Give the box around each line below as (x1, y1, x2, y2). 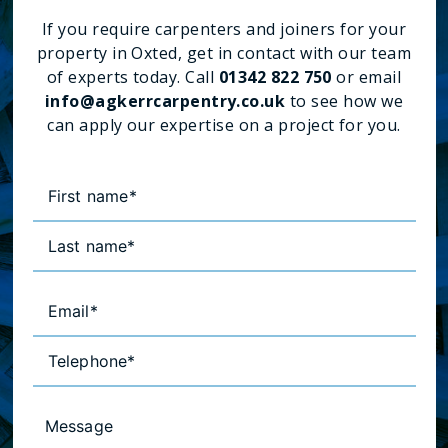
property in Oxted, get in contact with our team (36, 42, 412, 64)
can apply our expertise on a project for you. (47, 114, 401, 136)
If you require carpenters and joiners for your (41, 18, 407, 40)
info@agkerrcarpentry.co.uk (44, 90, 286, 112)
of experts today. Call (46, 66, 219, 88)
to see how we (285, 90, 404, 112)
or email (331, 66, 402, 88)
